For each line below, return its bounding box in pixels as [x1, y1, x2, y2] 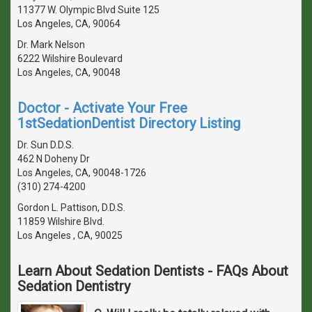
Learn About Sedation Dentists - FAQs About [17, 262, 288, 279]
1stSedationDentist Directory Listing [17, 114, 240, 132]
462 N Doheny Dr [17, 153, 90, 164]
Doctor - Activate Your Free [17, 99, 187, 116]
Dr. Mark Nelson [17, 38, 85, 50]
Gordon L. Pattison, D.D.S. [17, 201, 125, 213]
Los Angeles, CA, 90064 [17, 17, 120, 29]
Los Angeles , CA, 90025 [17, 229, 123, 241]
